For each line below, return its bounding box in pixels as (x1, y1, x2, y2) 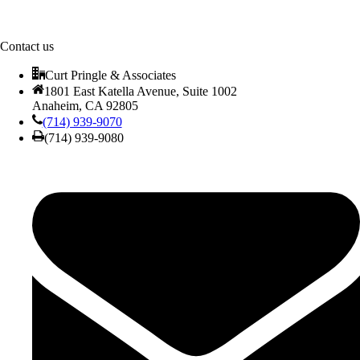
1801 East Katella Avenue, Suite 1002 (43, 84, 237, 98)
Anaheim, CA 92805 (32, 99, 138, 112)
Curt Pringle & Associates (45, 68, 176, 82)
